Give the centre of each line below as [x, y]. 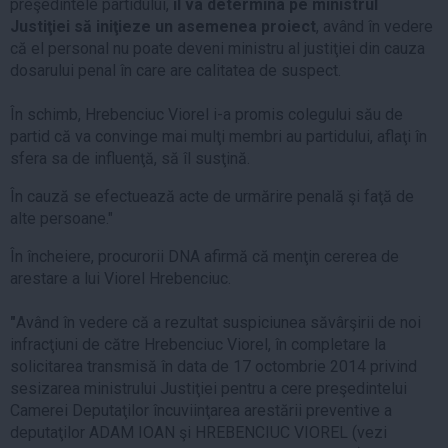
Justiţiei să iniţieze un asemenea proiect [163, 26]
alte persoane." [61, 218]
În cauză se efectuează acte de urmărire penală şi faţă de [212, 196]
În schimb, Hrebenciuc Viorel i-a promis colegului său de [206, 114]
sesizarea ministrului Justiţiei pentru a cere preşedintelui [208, 388]
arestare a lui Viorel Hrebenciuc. [120, 278]
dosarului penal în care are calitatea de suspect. [175, 70]
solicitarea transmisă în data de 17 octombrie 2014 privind [213, 366]
